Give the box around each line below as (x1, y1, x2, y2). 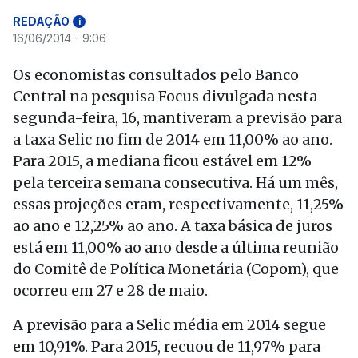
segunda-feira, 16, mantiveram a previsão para (13, 109, 342, 127)
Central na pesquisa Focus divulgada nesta (13, 87, 317, 105)
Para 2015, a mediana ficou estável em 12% (13, 152, 312, 170)
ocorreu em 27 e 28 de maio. (13, 281, 208, 300)
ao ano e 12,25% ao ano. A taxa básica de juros (13, 217, 332, 235)
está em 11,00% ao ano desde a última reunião (13, 238, 339, 257)
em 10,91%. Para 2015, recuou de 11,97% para (13, 337, 320, 356)
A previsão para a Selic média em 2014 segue (13, 316, 326, 334)
